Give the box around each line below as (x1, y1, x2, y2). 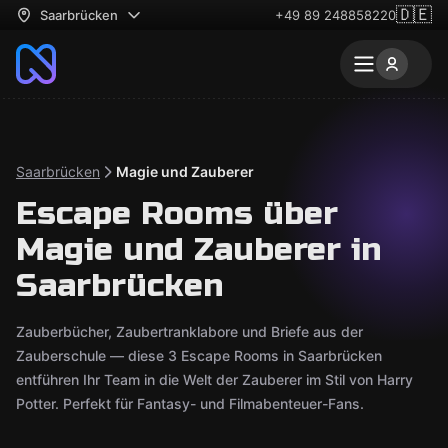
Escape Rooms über (16, 194, 338, 233)
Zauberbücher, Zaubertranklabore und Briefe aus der (16, 323, 363, 340)
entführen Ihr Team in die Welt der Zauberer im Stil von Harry (16, 371, 413, 388)
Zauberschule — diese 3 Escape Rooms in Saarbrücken (16, 347, 382, 364)
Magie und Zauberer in (16, 230, 381, 269)
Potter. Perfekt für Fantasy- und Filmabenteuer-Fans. (16, 395, 364, 412)
